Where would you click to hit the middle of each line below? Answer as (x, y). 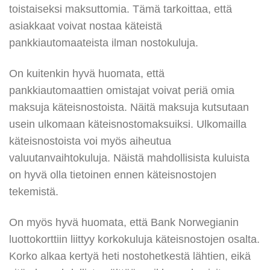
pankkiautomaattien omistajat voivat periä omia (122, 91)
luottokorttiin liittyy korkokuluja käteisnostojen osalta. (134, 240)
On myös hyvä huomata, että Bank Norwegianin (124, 223)
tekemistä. (34, 192)
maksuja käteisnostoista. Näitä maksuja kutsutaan (129, 108)
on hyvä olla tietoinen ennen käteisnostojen (113, 175)
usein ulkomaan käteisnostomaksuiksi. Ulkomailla (128, 124)
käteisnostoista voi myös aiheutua (90, 141)
